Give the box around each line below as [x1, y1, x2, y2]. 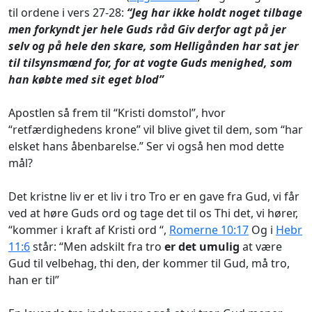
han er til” [8, 272, 59, 288]
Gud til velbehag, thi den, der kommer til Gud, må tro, [8, 255, 290, 271]
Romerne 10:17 [169, 221, 249, 237]
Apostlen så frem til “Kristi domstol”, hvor [8, 104, 226, 120]
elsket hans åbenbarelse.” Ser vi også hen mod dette [8, 138, 284, 154]
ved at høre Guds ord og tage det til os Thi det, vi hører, [8, 205, 298, 221]
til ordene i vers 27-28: [8, 4, 127, 20]
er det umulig [164, 238, 240, 254]
